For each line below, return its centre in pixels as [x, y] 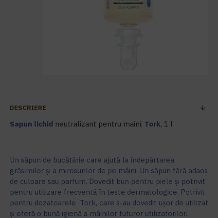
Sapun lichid [31, 124]
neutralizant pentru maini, [99, 124]
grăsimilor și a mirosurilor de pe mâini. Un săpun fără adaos [109, 171]
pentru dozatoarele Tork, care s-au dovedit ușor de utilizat [109, 203]
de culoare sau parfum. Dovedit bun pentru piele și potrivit [108, 181]
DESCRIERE [28, 108]
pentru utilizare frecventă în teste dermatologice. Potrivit [107, 192]
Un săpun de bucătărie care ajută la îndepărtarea [92, 160]
